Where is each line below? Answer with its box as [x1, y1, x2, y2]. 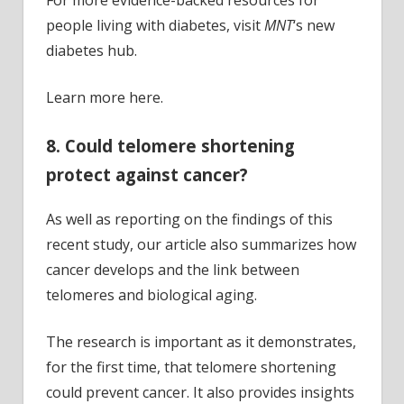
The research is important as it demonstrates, [46, 331, 356, 352]
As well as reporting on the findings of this [46, 208, 333, 229]
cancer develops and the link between [46, 259, 299, 280]
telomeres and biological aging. [46, 284, 257, 305]
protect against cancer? [46, 163, 248, 187]
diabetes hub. [46, 41, 137, 61]
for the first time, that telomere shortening [46, 356, 336, 377]
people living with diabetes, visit [46, 15, 264, 36]
